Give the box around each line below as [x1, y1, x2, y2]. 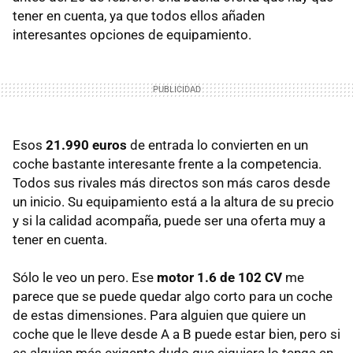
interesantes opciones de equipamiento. [13, 26, 251, 43]
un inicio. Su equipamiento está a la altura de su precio [13, 193, 334, 210]
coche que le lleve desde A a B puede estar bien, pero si [13, 325, 340, 342]
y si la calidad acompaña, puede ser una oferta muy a [13, 212, 325, 229]
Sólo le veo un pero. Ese [13, 269, 157, 285]
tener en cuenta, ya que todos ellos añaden [13, 7, 265, 24]
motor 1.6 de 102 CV [157, 269, 282, 285]
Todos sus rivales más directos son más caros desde [13, 174, 330, 191]
